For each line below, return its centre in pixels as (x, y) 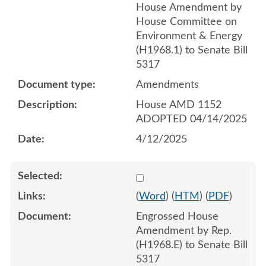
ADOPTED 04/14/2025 (191, 119)
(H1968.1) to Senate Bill (191, 50)
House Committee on (186, 22)
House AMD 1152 (178, 105)
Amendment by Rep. (183, 231)
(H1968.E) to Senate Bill (191, 245)
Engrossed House (177, 216)
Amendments (167, 85)
